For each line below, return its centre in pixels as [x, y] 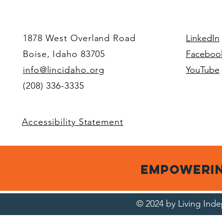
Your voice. [57, 18]
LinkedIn [203, 38]
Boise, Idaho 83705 [64, 54]
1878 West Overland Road [79, 38]
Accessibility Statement [73, 122]
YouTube [203, 70]
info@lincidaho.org [64, 70]
